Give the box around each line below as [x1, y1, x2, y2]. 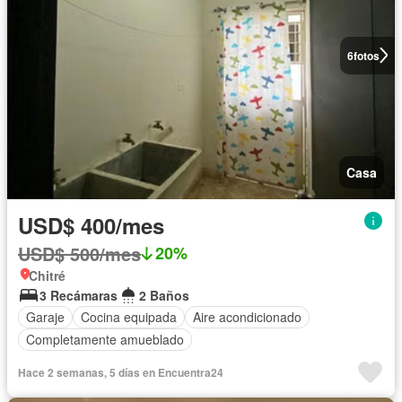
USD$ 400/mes [18, 209, 164, 240]
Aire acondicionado [193, 308, 301, 327]
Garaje [26, 308, 65, 327]
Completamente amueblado [26, 330, 184, 349]
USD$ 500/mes [18, 240, 141, 267]
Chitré [29, 266, 66, 284]
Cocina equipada [81, 308, 177, 327]
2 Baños [139, 285, 189, 304]
